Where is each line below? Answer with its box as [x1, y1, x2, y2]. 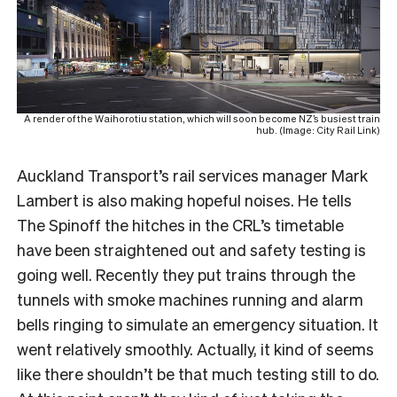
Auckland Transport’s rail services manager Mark [17, 164, 368, 185]
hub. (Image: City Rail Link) [256, 123, 380, 136]
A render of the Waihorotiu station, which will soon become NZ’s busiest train [24, 112, 380, 125]
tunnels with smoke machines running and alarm [17, 288, 363, 309]
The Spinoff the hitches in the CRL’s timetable [17, 214, 344, 235]
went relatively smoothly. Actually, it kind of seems [17, 338, 374, 359]
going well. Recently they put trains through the [17, 263, 355, 284]
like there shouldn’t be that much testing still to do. [17, 362, 379, 384]
